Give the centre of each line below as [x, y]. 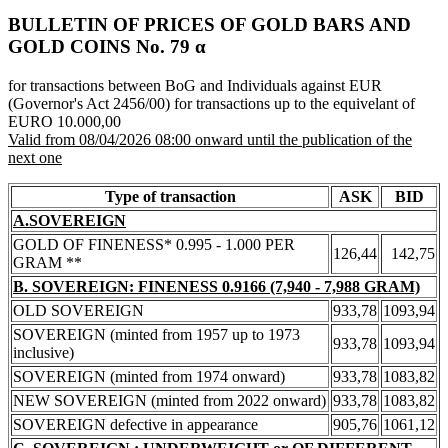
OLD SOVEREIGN [78, 310]
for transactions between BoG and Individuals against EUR [195, 85]
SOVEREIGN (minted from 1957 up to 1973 [156, 334]
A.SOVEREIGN [69, 220]
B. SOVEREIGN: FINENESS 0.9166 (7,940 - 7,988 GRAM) [216, 286]
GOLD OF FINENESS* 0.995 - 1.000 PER [154, 244]
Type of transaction [170, 196]
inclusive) [43, 352]
